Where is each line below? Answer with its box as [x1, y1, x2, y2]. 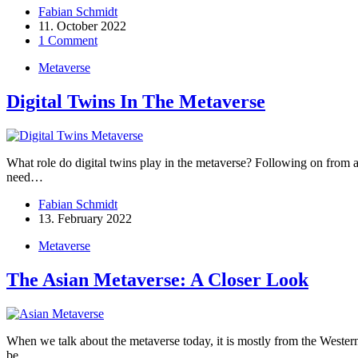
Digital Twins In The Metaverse [6, 90, 265, 112]
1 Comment [38, 33, 97, 47]
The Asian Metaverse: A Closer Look [6, 268, 308, 290]
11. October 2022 [38, 18, 126, 33]
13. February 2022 [38, 211, 132, 225]
